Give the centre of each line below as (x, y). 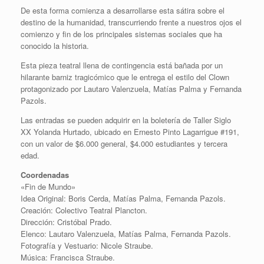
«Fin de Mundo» (48, 186)
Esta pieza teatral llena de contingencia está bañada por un (122, 65)
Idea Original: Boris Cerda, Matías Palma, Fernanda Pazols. (123, 198)
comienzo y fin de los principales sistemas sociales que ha (121, 34)
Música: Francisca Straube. (68, 257)
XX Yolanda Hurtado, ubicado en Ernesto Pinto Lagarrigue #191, (130, 131)
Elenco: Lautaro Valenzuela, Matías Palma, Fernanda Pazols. (126, 233)
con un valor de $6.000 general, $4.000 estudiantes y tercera (124, 143)
